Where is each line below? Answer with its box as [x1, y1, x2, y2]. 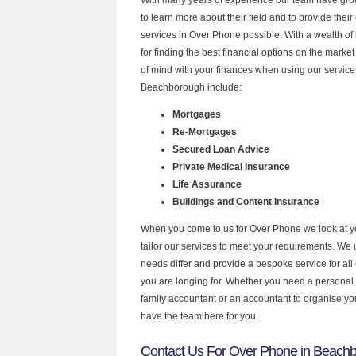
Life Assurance [172, 178, 244, 190]
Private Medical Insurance [172, 161, 290, 172]
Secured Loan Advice [172, 143, 269, 155]
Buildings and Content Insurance [172, 195, 319, 207]
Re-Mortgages [172, 126, 237, 137]
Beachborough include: [141, 81, 242, 93]
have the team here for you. [141, 310, 258, 322]
